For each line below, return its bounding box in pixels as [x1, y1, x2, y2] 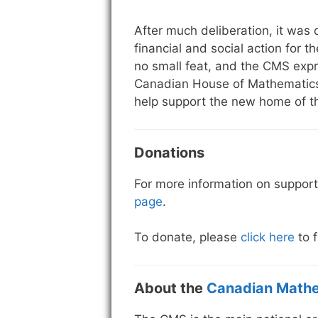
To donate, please [134, 230, 241, 245]
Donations [134, 143, 204, 161]
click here [241, 230, 295, 245]
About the [134, 279, 207, 297]
